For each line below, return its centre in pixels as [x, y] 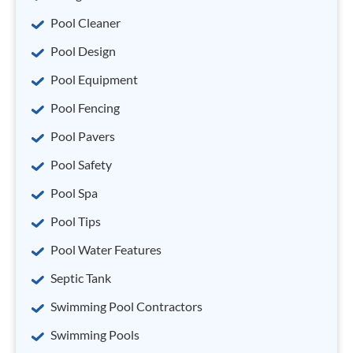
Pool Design [83, 51]
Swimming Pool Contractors [126, 306]
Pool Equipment [94, 79]
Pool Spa [74, 193]
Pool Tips [76, 221]
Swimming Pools [95, 334]
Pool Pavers [83, 136]
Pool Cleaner [85, 22]
